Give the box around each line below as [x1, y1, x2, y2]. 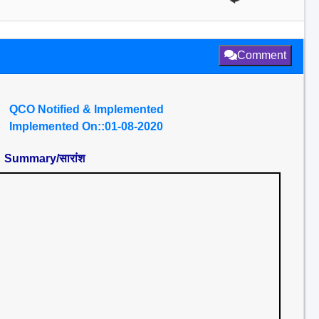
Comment [237, 49, 286, 61]
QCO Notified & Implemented [9, 103, 164, 115]
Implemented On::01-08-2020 [9, 120, 163, 132]
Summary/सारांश [4, 152, 85, 164]
